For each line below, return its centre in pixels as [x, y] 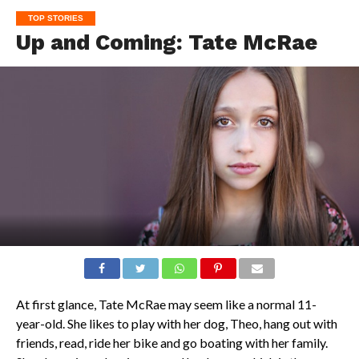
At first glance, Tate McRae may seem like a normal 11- [166, 305]
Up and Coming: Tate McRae [166, 43]
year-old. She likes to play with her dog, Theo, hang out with [176, 324]
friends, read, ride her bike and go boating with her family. [171, 343]
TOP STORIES [55, 18]
